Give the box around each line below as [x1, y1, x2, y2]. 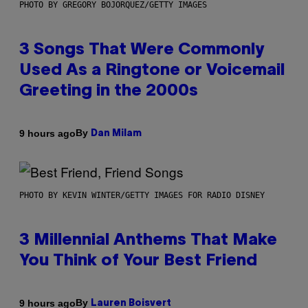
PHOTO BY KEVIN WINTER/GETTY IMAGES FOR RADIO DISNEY [19, 190, 265, 201]
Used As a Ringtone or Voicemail [19, 63, 285, 79]
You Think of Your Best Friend [19, 254, 257, 269]
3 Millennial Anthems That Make [19, 233, 277, 249]
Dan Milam [91, 129, 142, 139]
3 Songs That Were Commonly [19, 43, 264, 58]
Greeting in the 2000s [19, 84, 198, 100]
